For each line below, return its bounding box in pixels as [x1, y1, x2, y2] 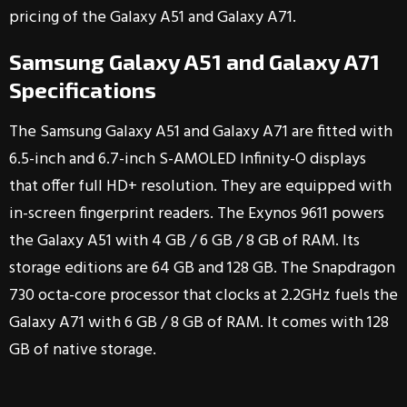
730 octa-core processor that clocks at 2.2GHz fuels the [9, 283, 398, 309]
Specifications [9, 76, 156, 103]
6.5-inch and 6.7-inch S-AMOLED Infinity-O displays [9, 146, 366, 173]
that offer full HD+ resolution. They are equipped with [9, 174, 392, 200]
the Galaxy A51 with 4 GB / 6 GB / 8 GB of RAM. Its [9, 228, 360, 254]
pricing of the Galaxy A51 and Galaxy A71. [9, 5, 296, 31]
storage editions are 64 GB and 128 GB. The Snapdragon [9, 255, 395, 282]
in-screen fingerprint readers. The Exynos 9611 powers [9, 201, 384, 227]
